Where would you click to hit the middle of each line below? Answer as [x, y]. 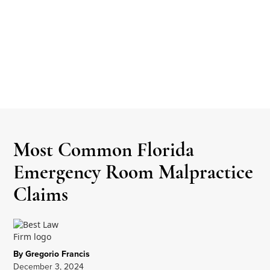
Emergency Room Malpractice [133, 172]
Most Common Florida [104, 149]
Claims [41, 194]
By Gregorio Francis [52, 254]
